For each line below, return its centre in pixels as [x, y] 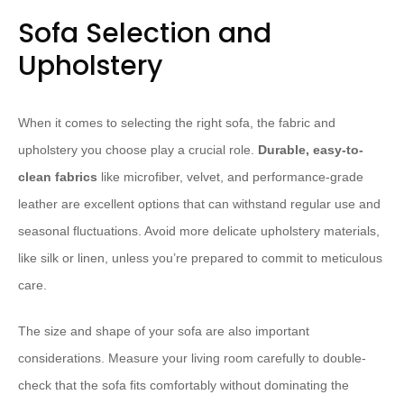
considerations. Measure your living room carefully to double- [192, 358]
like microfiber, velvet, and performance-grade [230, 177]
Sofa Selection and [145, 34]
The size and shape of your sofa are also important [164, 331]
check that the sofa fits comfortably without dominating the [184, 386]
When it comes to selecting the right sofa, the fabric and [177, 123]
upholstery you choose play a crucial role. [138, 150]
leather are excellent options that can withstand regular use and [199, 204]
